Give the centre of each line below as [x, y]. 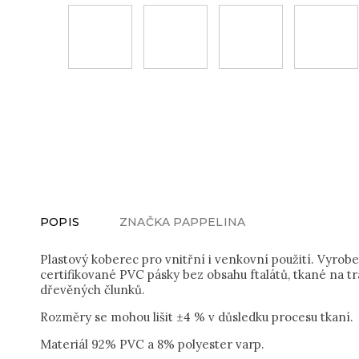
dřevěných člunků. [93, 290]
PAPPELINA [208, 222]
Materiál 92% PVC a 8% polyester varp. [152, 344]
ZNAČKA [145, 222]
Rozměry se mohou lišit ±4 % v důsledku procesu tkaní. [197, 317]
